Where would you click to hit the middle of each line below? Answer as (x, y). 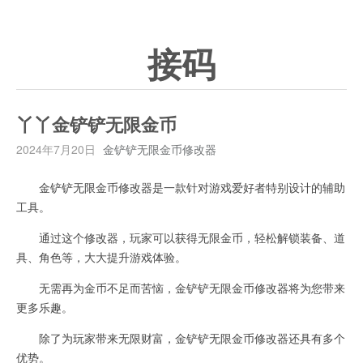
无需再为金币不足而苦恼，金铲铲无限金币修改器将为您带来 (181, 288)
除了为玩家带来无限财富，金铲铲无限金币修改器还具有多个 (181, 338)
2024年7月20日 (56, 149)
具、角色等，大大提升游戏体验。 (101, 257)
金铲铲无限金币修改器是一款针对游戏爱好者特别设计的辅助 (181, 187)
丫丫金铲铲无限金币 (96, 126)
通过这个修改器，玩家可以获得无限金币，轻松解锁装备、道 (181, 237)
